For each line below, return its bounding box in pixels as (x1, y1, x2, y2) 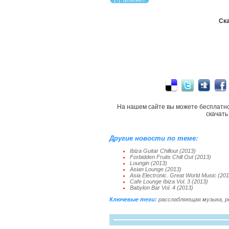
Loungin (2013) (130, 160, 167, 166)
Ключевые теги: (109, 196, 157, 202)
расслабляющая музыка (158, 196, 222, 202)
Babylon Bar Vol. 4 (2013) (130, 185, 193, 191)
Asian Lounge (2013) (130, 166, 181, 172)
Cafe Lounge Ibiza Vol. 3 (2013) (130, 178, 208, 185)
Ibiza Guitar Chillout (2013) (130, 148, 196, 154)
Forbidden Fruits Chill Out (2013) (130, 154, 211, 160)
